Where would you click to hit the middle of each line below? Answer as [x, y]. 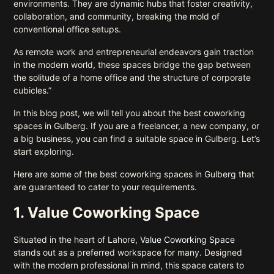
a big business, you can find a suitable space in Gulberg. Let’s [137, 139]
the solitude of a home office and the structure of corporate [132, 77]
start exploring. [44, 151]
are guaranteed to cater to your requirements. [106, 187]
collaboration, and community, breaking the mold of [117, 16]
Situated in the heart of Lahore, [77, 239]
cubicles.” [33, 90]
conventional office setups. [68, 29]
